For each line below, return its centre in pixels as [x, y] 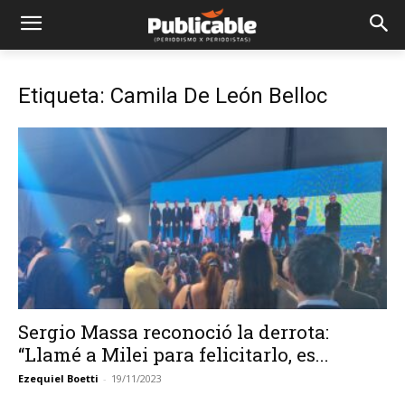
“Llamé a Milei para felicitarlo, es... [174, 355]
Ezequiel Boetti [58, 379]
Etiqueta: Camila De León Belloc [173, 96]
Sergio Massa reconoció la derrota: [174, 332]
